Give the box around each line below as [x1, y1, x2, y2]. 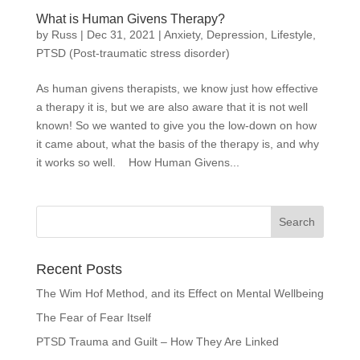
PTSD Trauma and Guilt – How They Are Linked [35, 334, 279, 348]
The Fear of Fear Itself [35, 310, 151, 324]
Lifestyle [270, 27, 313, 41]
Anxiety [163, 27, 200, 41]
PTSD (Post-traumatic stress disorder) [35, 46, 230, 59]
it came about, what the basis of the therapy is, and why [35, 137, 319, 150]
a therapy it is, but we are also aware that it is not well [35, 100, 308, 113]
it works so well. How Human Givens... [35, 155, 239, 169]
